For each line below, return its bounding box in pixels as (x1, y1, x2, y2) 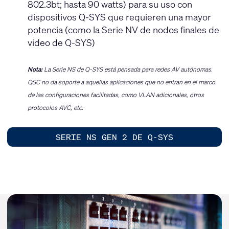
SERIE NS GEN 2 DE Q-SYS (56, 131, 173, 143)
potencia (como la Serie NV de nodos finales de (27, 23, 219, 36)
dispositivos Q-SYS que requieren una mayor (27, 10, 211, 23)
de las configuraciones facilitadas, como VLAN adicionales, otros (27, 90, 204, 99)
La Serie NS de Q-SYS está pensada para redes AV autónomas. (42, 65, 213, 73)
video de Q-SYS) (27, 36, 95, 49)
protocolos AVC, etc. (27, 103, 83, 111)
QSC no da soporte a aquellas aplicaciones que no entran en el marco (27, 78, 215, 86)
